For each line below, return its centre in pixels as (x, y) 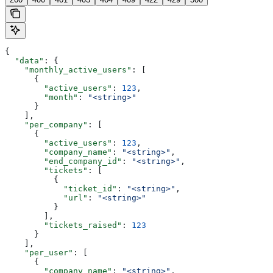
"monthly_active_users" (68, 69)
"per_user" (39, 252)
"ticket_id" (61, 188)
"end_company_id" (63, 161)
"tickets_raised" (63, 225)
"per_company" (46, 124)
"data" (24, 60)
